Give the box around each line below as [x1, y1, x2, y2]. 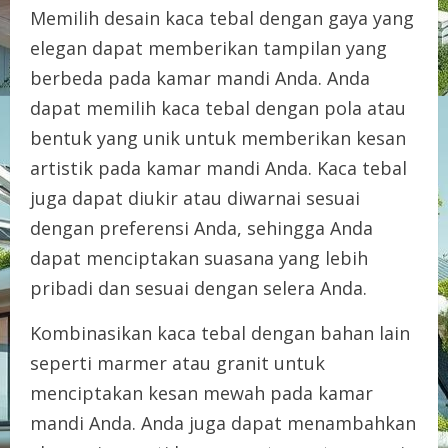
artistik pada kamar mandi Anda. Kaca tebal [30, 155, 407, 180]
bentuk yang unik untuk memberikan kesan [30, 125, 406, 150]
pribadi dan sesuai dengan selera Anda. [30, 275, 367, 300]
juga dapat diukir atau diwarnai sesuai [30, 185, 360, 210]
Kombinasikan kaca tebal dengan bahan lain [30, 320, 410, 345]
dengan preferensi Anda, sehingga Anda [30, 215, 373, 240]
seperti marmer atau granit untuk [30, 350, 325, 375]
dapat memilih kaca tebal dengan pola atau [30, 95, 406, 120]
